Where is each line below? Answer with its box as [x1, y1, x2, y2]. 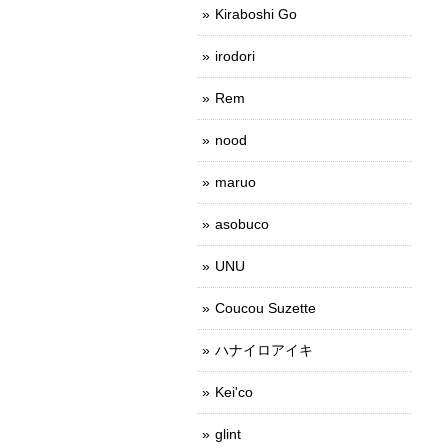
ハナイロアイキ [215, 341, 313, 358]
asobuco [215, 215, 269, 232]
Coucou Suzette [215, 299, 316, 316]
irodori [215, 47, 255, 64]
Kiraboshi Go [215, 5, 297, 22]
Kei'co [215, 383, 253, 400]
